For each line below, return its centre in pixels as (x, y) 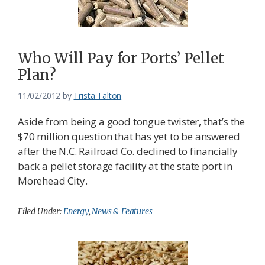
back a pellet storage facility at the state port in (125, 166)
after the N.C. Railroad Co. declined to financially (128, 151)
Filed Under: (41, 211)
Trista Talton (98, 96)
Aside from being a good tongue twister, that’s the (132, 122)
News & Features (122, 211)
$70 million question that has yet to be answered (129, 137)
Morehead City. (53, 181)
